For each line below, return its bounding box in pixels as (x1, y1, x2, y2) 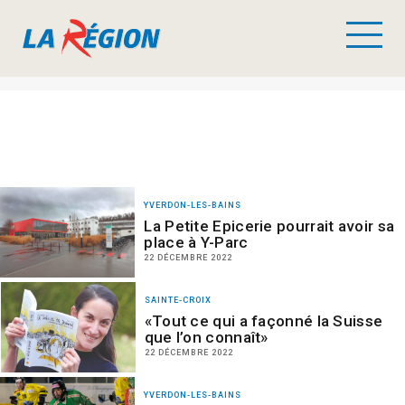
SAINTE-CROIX (144, 295, 212, 305)
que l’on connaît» (144, 328, 268, 346)
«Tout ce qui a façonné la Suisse (144, 312, 383, 330)
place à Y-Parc (144, 233, 249, 251)
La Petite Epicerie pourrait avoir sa (144, 217, 395, 235)
